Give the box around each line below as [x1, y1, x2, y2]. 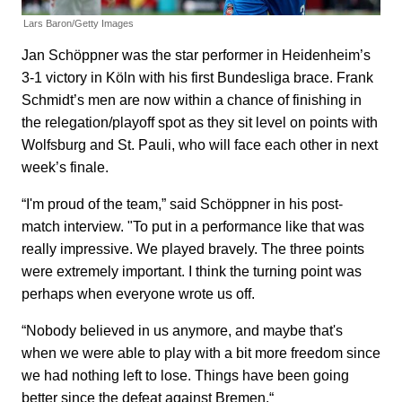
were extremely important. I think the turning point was [22, 263, 362, 279]
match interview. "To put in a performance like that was [22, 218, 364, 234]
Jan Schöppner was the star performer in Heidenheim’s [22, 47, 371, 63]
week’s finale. [22, 159, 109, 175]
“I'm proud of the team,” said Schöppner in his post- [22, 196, 343, 212]
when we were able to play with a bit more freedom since [22, 345, 380, 361]
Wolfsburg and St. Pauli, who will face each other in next [22, 136, 378, 153]
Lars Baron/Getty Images [23, 17, 134, 29]
